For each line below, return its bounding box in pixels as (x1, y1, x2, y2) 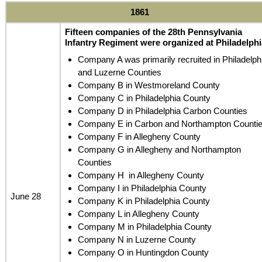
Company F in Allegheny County (78, 132, 201, 142)
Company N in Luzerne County (78, 235, 196, 245)
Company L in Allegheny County (78, 209, 200, 219)
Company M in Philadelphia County (78, 222, 212, 232)
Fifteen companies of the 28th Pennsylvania (64, 26, 242, 37)
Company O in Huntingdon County (78, 247, 209, 258)
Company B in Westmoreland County (78, 80, 220, 91)
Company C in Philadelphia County (78, 93, 211, 104)
